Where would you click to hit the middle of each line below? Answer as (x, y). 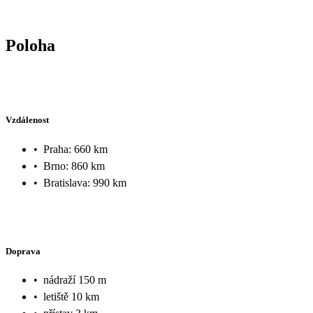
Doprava (23, 251)
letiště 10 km (71, 297)
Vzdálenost (27, 120)
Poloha (30, 45)
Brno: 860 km (74, 166)
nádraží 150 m (75, 280)
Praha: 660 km (75, 149)
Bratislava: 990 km (85, 182)
